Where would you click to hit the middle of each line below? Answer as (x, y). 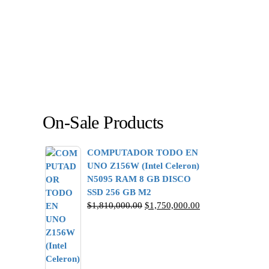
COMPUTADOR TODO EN (143, 153)
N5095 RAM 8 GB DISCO (139, 179)
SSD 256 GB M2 (119, 192)
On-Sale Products (103, 122)
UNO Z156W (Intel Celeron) (143, 166)
